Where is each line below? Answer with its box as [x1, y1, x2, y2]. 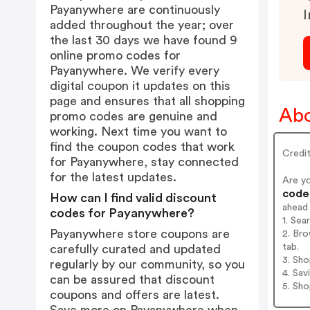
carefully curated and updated [50, 243, 221, 255]
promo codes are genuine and [50, 110, 217, 122]
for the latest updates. [50, 171, 176, 183]
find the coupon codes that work [50, 140, 235, 153]
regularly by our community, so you [50, 258, 245, 271]
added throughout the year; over [50, 19, 234, 31]
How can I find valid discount [50, 192, 217, 204]
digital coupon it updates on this [50, 80, 230, 92]
